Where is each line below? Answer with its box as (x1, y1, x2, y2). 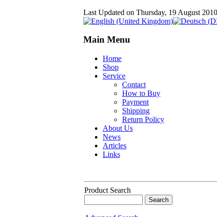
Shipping (122, 106, 150, 115)
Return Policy (122, 115, 164, 124)
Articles (103, 141, 126, 150)
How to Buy (122, 89, 160, 97)
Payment (122, 97, 149, 106)
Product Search (84, 186, 131, 194)
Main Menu (83, 34, 130, 45)
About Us (103, 124, 133, 132)
